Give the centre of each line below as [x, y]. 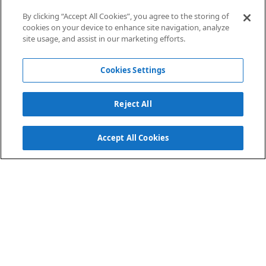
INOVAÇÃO [53, 235]
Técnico [133, 51]
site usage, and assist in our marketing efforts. [104, 39]
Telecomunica [218, 51]
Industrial [133, 63]
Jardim [47, 51]
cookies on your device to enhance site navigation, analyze [126, 27]
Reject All [133, 104]
